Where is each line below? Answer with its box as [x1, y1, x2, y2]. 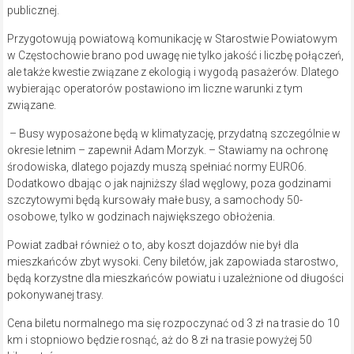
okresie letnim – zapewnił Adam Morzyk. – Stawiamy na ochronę [6, 144, 328, 157]
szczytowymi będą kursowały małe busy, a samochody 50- [6, 194, 303, 207]
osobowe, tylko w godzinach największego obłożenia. [6, 210, 275, 224]
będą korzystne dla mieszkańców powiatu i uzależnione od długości [6, 272, 344, 285]
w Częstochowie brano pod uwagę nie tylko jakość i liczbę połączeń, [6, 49, 344, 62]
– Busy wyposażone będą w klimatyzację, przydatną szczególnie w [6, 127, 341, 141]
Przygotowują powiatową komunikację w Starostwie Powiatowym [6, 32, 337, 46]
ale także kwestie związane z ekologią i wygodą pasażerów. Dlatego [6, 66, 339, 79]
